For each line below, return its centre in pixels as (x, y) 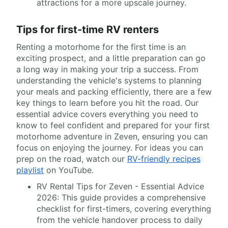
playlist (30, 170)
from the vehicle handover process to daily (120, 220)
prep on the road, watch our (72, 159)
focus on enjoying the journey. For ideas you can (110, 148)
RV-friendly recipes (164, 159)
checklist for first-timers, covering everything (124, 209)
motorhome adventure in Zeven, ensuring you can (112, 137)
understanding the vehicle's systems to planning (109, 81)
